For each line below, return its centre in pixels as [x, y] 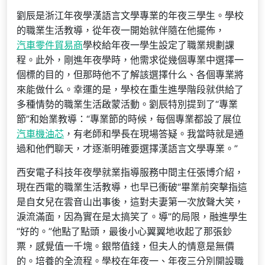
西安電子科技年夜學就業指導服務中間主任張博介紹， [130, 172]
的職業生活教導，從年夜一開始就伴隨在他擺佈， [121, 30]
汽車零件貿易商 [50, 45]
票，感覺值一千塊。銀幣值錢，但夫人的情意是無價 [125, 246]
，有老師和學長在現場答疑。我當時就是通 [154, 134]
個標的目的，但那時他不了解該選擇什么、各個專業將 [130, 75]
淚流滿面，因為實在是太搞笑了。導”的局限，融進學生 [132, 216]
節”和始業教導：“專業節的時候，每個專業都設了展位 [129, 119]
